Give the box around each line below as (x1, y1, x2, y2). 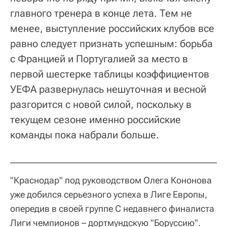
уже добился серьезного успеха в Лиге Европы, (10, 189, 207, 200)
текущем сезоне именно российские (10, 113, 181, 126)
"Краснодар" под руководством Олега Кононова (10, 175, 212, 186)
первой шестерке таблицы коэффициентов (10, 68, 209, 81)
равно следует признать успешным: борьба (10, 37, 213, 50)
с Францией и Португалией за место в (10, 53, 188, 65)
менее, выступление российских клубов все (10, 22, 214, 35)
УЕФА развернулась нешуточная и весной (10, 83, 206, 96)
